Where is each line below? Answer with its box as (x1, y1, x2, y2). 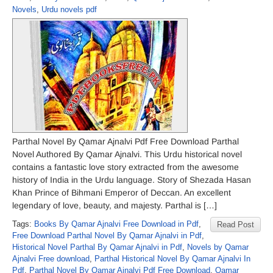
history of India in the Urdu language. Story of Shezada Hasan (12, 175, 251, 185)
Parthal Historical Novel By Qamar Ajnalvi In (94, 254, 250, 263)
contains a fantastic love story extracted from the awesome (12, 162, 239, 172)
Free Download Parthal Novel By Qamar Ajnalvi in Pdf (12, 231, 202, 240)
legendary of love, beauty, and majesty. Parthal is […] (12, 200, 217, 210)
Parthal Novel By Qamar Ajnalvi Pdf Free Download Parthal (12, 136, 239, 146)
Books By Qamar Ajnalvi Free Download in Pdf (34, 219, 199, 229)
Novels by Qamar (187, 243, 249, 252)
